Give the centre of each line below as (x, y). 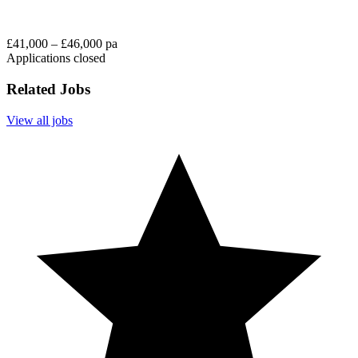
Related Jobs (48, 89)
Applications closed (56, 58)
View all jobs (40, 120)
